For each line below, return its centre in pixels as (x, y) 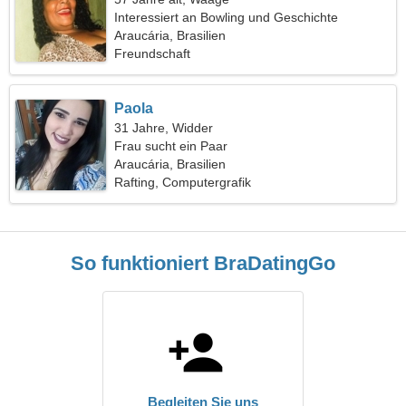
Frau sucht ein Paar (171, 146)
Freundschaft (153, 53)
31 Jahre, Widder (164, 128)
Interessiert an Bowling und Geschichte (227, 17)
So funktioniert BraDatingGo (203, 263)
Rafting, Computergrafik (183, 182)
